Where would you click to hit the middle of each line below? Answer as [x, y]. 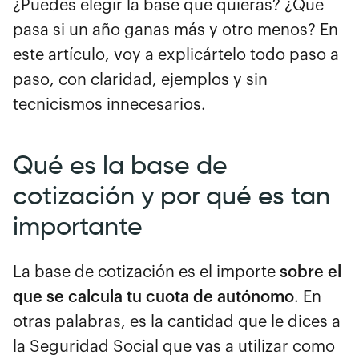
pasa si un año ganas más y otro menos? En [175, 30]
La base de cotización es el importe [146, 272]
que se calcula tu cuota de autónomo [153, 297]
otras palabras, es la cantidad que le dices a [177, 322]
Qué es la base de [120, 165]
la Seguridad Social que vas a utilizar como [174, 347]
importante [78, 226]
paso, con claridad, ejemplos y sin [140, 80]
